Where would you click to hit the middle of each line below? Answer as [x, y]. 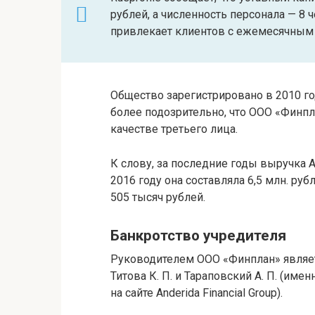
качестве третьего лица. [174, 129]
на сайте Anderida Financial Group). [197, 292]
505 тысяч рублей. [158, 198]
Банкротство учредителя [198, 236]
